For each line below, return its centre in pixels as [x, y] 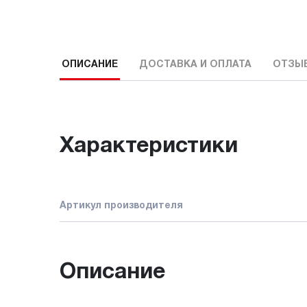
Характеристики [149, 146]
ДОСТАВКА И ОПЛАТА [195, 65]
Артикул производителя [121, 206]
